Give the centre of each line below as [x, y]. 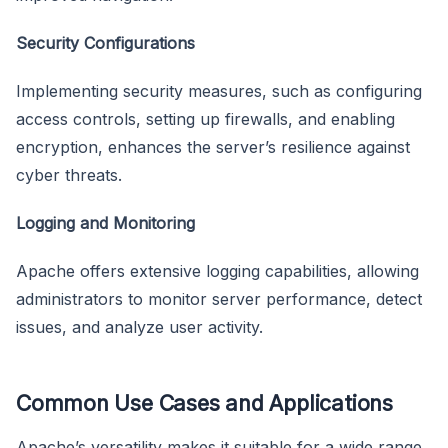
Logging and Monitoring [105, 223]
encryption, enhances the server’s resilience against [213, 147]
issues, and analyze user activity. [139, 327]
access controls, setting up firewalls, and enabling [205, 119]
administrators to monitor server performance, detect [219, 299]
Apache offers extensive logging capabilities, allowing [217, 271]
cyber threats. [69, 175]
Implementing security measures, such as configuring [219, 91]
